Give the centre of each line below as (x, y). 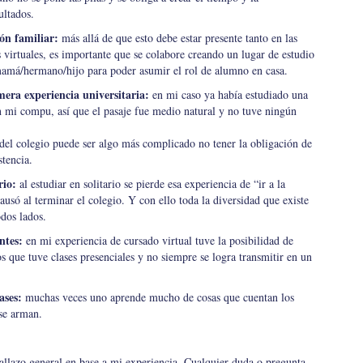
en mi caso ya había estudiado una (228, 94)
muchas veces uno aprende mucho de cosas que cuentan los (158, 297)
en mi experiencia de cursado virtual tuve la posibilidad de (158, 240)
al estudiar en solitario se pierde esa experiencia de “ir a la (151, 184)
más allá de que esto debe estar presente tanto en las (178, 38)
